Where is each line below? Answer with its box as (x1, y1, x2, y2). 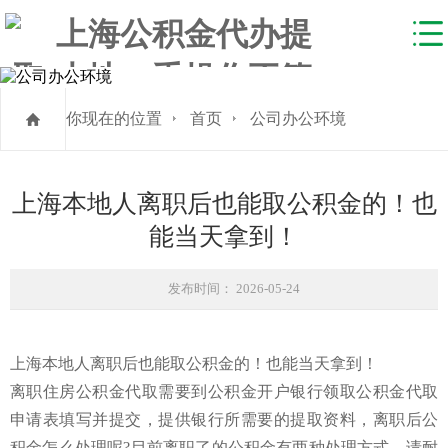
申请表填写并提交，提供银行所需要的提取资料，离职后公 (10, 410, 438, 428)
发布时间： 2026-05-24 (168, 280, 300, 296)
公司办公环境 (250, 109, 346, 127)
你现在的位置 (66, 109, 162, 127)
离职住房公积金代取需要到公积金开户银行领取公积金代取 (10, 382, 438, 400)
